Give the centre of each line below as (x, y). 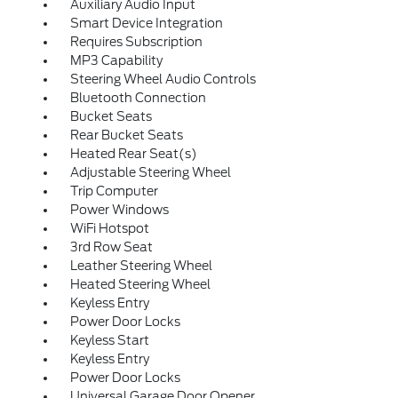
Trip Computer (114, 191)
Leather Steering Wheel (141, 266)
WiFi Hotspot (109, 229)
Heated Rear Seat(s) (133, 154)
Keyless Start (109, 341)
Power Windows (119, 210)
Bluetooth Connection (138, 98)
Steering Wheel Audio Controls (163, 80)
